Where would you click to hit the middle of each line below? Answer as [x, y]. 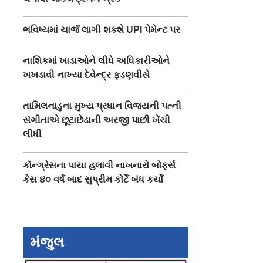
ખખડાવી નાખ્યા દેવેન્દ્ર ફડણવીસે [87, 75]
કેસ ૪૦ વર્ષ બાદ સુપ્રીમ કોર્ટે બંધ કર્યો [93, 179]
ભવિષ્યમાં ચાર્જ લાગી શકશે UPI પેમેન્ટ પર [102, 29]
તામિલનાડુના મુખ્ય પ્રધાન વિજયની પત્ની [102, 106]
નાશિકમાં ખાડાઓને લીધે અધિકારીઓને [97, 60]
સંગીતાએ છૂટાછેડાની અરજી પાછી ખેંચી [97, 120]
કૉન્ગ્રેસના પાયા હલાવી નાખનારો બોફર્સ [100, 165]
